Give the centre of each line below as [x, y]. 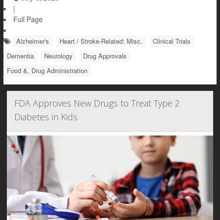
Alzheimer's [33, 41]
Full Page [28, 19]
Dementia [20, 56]
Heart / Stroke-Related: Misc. [101, 41]
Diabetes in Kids [46, 117]
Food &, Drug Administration [47, 70]
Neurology [58, 56]
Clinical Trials [172, 41]
